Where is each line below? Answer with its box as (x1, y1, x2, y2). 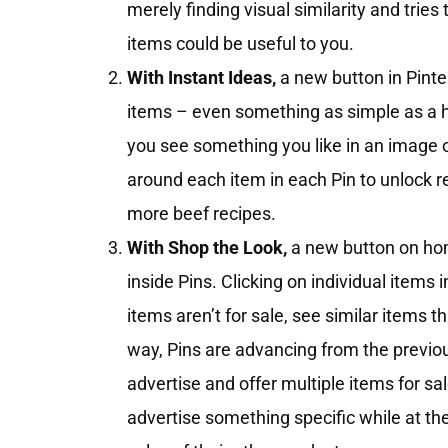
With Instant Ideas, (127, 66, 276, 88)
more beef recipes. (127, 202, 276, 224)
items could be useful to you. (127, 32, 354, 54)
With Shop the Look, (127, 236, 287, 258)
